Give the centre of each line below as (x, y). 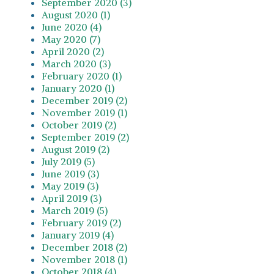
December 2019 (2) (84, 100)
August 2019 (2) (76, 149)
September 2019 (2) (85, 137)
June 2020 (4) (72, 27)
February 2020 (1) (82, 76)
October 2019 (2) (79, 124)
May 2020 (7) (71, 39)
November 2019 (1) (84, 112)
